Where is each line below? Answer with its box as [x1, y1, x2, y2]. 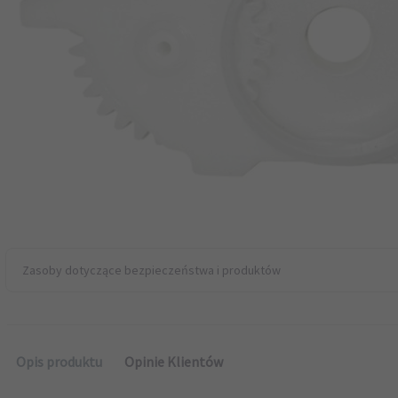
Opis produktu [16, 353, 102, 370]
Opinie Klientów [124, 353, 223, 370]
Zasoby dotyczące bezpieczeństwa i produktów [22, 262, 281, 278]
